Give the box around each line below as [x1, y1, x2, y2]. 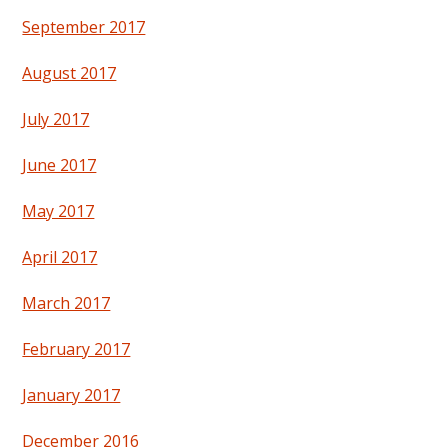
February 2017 [22, 338, 131, 361]
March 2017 [22, 292, 111, 315]
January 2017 [22, 384, 121, 407]
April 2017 [22, 246, 98, 269]
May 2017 [22, 200, 95, 223]
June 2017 [22, 154, 97, 177]
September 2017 [22, 16, 146, 39]
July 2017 [22, 108, 90, 131]
